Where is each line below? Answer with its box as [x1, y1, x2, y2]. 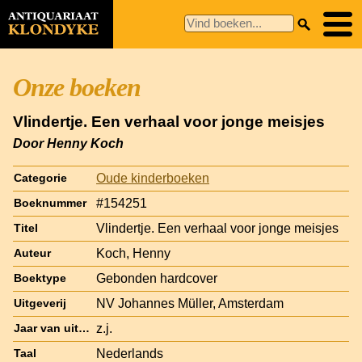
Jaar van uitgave [78, 322, 90, 335]
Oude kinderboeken [96, 170, 209, 185]
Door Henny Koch [13, 136, 124, 150]
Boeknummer [14, 196, 86, 209]
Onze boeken [13, 73, 141, 102]
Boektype [14, 271, 66, 284]
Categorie [14, 171, 67, 184]
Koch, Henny [96, 246, 170, 260]
